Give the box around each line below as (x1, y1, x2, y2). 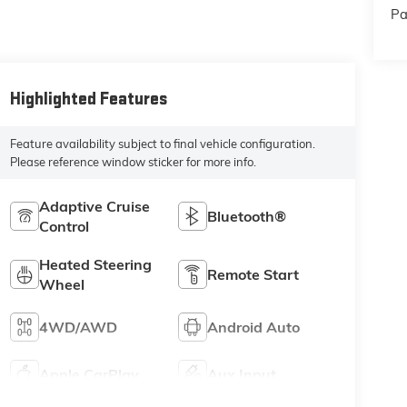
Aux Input (207, 364, 277, 383)
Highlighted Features (10, 88, 168, 111)
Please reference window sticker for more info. (10, 154, 257, 170)
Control (39, 216, 90, 235)
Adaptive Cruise (39, 196, 151, 215)
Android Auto (207, 317, 301, 336)
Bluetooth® (207, 206, 287, 225)
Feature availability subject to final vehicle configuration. (10, 136, 316, 152)
